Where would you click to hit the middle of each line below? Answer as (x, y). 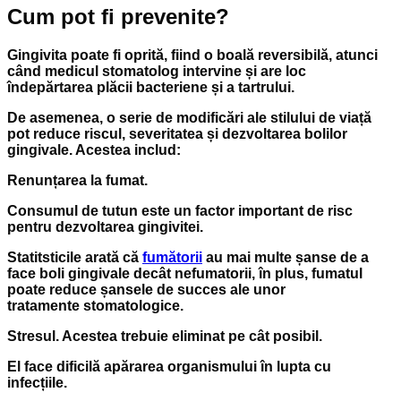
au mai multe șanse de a (286, 258)
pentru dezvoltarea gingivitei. (105, 227)
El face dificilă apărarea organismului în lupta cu (169, 367)
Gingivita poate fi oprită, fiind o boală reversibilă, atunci (192, 55)
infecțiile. (37, 383)
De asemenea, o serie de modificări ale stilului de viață (189, 118)
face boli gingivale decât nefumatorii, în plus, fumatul (185, 274)
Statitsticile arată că (75, 258)
